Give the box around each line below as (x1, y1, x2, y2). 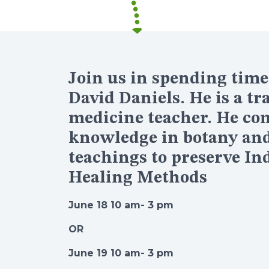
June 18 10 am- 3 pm (68, 199, 174, 211)
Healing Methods (68, 170, 207, 187)
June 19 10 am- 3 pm (68, 247, 174, 259)
